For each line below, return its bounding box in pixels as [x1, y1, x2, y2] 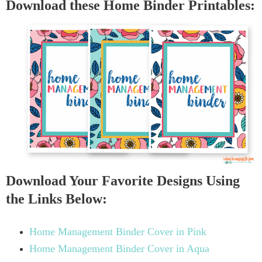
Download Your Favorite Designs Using [6, 173, 240, 189]
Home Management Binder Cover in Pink [29, 226, 206, 238]
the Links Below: [6, 191, 107, 207]
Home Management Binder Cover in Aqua [29, 243, 209, 255]
